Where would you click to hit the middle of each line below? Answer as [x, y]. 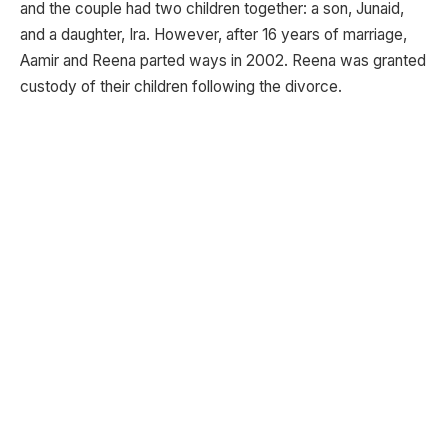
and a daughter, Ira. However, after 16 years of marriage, [213, 35]
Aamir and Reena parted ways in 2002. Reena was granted [223, 61]
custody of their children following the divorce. [181, 87]
